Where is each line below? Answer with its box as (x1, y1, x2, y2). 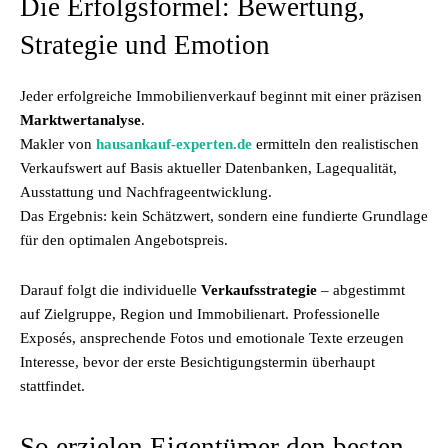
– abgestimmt (317, 282, 405, 298)
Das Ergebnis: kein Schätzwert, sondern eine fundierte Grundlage (20, 208, 428, 224)
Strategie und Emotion (20, 30, 270, 60)
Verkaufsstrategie (201, 282, 317, 298)
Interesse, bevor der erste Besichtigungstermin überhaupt (20, 354, 375, 370)
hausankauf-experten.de (96, 136, 252, 152)
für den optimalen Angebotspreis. (20, 232, 228, 248)
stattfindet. (20, 378, 85, 394)
